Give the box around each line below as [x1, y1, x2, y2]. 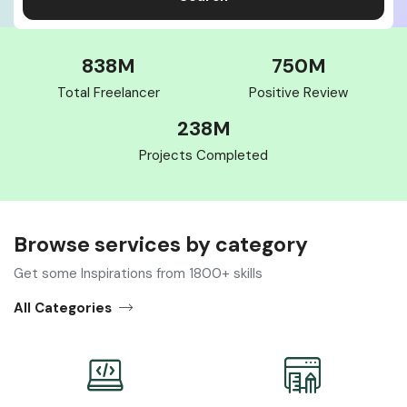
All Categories [14, 298, 112, 317]
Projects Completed [139, 146, 268, 165]
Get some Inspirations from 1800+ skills [14, 264, 263, 283]
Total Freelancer [57, 84, 160, 103]
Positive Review [249, 84, 348, 103]
